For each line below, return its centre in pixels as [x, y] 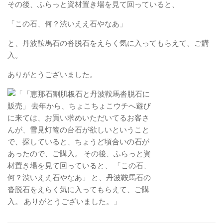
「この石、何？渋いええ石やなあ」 [67, 24]
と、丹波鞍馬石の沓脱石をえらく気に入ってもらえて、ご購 [108, 43]
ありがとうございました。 [52, 75]
